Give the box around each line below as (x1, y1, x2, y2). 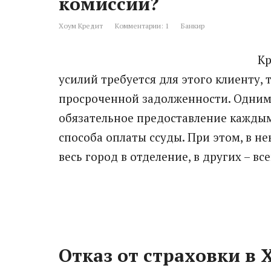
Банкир (181, 21, 204, 30)
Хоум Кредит (59, 21, 103, 30)
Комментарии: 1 (115, 21, 169, 30)
